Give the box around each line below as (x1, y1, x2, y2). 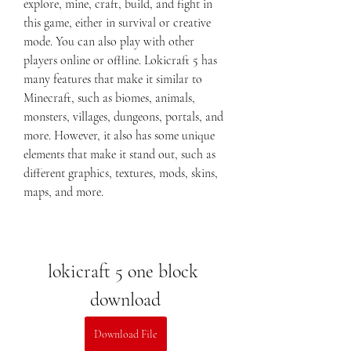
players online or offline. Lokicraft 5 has (24, 52, 217, 68)
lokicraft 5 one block (48, 260, 198, 283)
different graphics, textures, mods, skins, (24, 165, 218, 181)
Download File (93, 327, 157, 341)
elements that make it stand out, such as (24, 147, 215, 162)
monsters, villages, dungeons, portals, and (24, 109, 223, 125)
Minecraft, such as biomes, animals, (24, 90, 195, 106)
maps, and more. (24, 184, 103, 200)
